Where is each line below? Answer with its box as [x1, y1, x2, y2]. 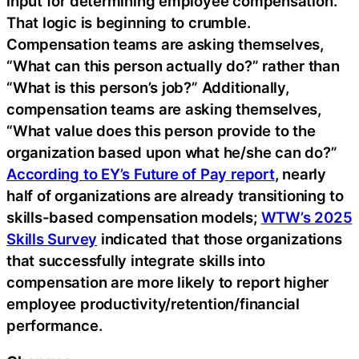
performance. [6, 316, 103, 334]
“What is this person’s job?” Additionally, [6, 78, 289, 96]
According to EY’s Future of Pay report [6, 164, 275, 183]
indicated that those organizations [97, 229, 342, 248]
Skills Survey [6, 229, 98, 248]
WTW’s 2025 [260, 208, 353, 226]
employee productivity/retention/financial [6, 294, 300, 313]
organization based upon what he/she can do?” [6, 143, 337, 161]
